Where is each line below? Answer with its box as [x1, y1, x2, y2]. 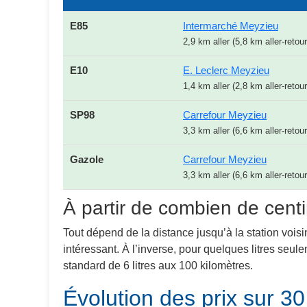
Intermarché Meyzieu [183, 20, 278, 32]
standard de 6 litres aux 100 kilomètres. [63, 260, 253, 271]
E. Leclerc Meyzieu [183, 64, 269, 76]
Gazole [70, 153, 103, 165]
